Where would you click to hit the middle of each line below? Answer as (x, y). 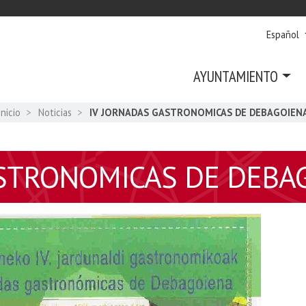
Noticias (55, 112)
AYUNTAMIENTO (236, 76)
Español (284, 35)
